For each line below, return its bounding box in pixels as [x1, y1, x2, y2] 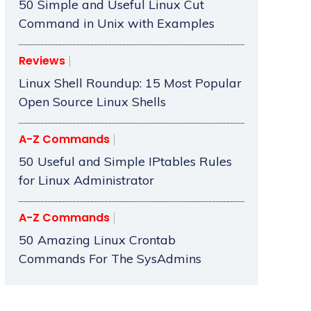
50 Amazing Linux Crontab [18, 232, 176, 249]
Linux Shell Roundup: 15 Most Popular [18, 75, 242, 92]
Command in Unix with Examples [18, 15, 215, 32]
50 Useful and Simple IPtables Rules [18, 153, 232, 170]
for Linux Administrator [18, 172, 154, 189]
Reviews [18, 53, 65, 69]
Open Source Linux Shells [18, 94, 166, 110]
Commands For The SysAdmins [18, 251, 201, 267]
